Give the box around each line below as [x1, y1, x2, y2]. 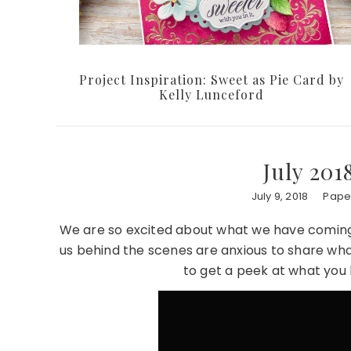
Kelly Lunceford [159, 86, 264, 103]
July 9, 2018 [251, 189, 309, 204]
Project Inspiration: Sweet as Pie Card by [79, 71, 344, 89]
